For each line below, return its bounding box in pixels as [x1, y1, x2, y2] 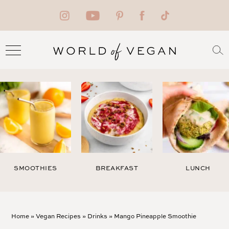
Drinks [87, 212, 108, 220]
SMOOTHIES [14, 164, 57, 172]
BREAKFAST [95, 164, 139, 172]
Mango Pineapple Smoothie [114, 212, 197, 220]
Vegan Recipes [36, 212, 81, 220]
